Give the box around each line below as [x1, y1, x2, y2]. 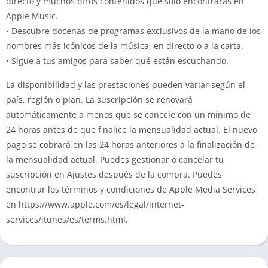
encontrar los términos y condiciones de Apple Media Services [6, 184, 255, 195]
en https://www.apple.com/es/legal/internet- [6, 199, 184, 210]
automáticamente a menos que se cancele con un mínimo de [6, 109, 251, 120]
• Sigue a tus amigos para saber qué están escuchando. [6, 55, 229, 66]
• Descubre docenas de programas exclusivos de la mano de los [6, 25, 261, 36]
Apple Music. [6, 10, 58, 22]
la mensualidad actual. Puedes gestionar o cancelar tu [6, 154, 224, 165]
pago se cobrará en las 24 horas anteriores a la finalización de [6, 139, 255, 150]
